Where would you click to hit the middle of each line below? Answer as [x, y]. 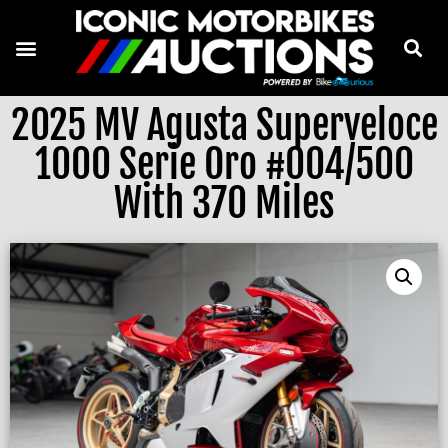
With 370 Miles [224, 204]
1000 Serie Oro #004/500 [224, 165]
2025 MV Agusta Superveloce [224, 126]
